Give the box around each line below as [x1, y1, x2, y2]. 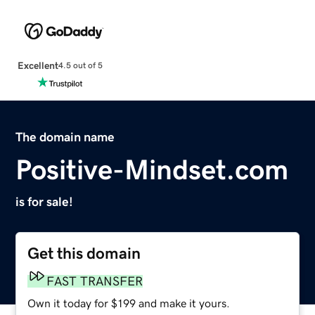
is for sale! [15, 195, 74, 208]
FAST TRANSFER [46, 274, 143, 288]
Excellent [17, 60, 58, 70]
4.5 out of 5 [58, 61, 103, 70]
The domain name [15, 130, 115, 143]
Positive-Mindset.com [15, 155, 289, 184]
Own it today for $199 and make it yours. [27, 297, 231, 309]
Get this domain [27, 245, 141, 262]
